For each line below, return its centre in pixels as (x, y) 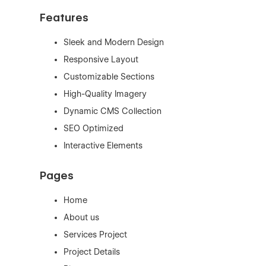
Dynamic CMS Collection (113, 111)
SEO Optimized (94, 128)
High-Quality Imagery (105, 94)
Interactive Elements (103, 145)
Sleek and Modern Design (114, 42)
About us (82, 217)
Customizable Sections (109, 77)
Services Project (96, 235)
